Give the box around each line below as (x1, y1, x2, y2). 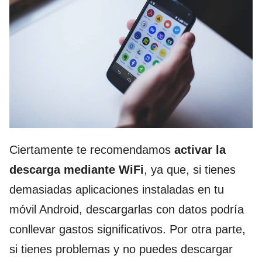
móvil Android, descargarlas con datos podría (9, 202, 244, 216)
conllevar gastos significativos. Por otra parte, (9, 222, 246, 236)
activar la (174, 143, 226, 156)
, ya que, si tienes (144, 163, 236, 176)
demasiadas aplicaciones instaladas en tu (9, 182, 224, 196)
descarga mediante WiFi (9, 163, 144, 176)
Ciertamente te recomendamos (9, 143, 174, 156)
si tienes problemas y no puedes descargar (9, 242, 233, 256)
